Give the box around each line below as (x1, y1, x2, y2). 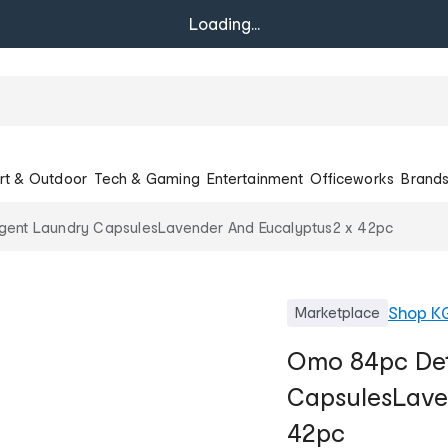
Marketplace (295, 303, 380, 321)
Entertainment (207, 169, 303, 187)
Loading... (188, 14, 260, 33)
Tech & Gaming (94, 169, 200, 187)
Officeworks (310, 169, 395, 187)
